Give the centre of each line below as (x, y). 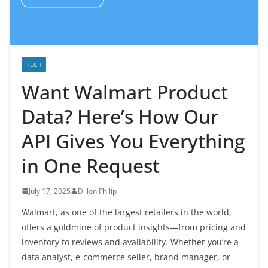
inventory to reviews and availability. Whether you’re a (130, 242)
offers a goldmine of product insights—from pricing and (134, 227)
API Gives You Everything (133, 141)
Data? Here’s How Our (120, 116)
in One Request (91, 165)
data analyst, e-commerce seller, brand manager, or (126, 257)
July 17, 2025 (50, 191)
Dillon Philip (97, 191)
